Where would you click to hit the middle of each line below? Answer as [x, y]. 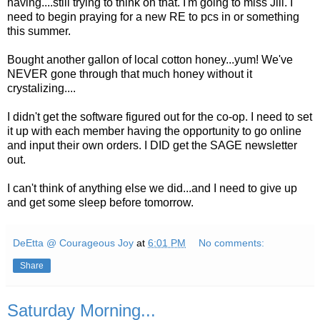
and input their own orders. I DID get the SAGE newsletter [152, 146]
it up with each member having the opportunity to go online [154, 131]
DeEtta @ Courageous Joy [73, 243]
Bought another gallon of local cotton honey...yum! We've [150, 60]
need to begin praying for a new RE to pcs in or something [153, 17]
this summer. [39, 31]
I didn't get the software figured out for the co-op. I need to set [160, 117]
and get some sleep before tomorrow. [100, 203]
